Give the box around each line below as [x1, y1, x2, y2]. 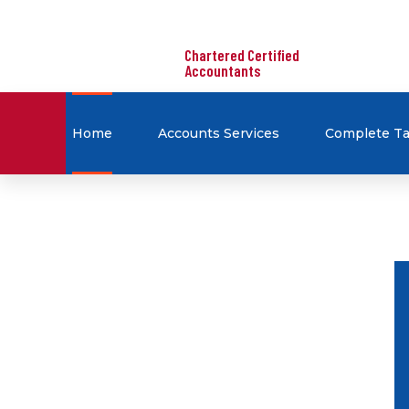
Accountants [184, 60, 260, 79]
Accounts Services [158, 125, 279, 142]
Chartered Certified [184, 45, 299, 64]
